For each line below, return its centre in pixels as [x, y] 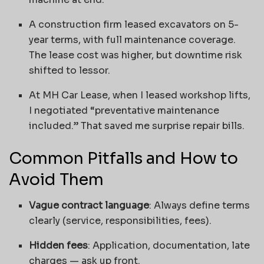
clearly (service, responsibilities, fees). [121, 221]
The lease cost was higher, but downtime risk [136, 55]
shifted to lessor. [70, 70]
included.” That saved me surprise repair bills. [137, 126]
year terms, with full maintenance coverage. [133, 39]
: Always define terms [200, 206]
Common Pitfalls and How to [123, 158]
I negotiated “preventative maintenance [124, 110]
